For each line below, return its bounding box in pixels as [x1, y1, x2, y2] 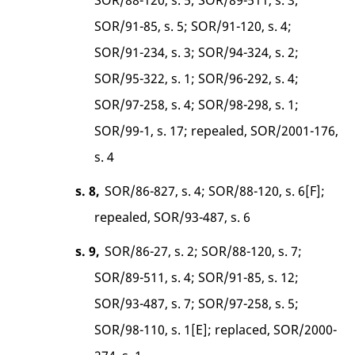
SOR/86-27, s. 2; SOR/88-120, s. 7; [104, 242, 302, 260]
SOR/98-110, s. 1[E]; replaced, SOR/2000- [94, 320, 338, 338]
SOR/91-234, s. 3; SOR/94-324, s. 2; [94, 43, 300, 61]
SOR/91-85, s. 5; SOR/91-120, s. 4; [94, 17, 292, 35]
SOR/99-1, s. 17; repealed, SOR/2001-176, [94, 121, 339, 139]
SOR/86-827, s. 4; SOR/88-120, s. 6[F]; [104, 181, 325, 200]
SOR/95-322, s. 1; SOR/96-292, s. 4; [94, 69, 300, 87]
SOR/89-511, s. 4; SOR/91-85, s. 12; [94, 268, 300, 286]
